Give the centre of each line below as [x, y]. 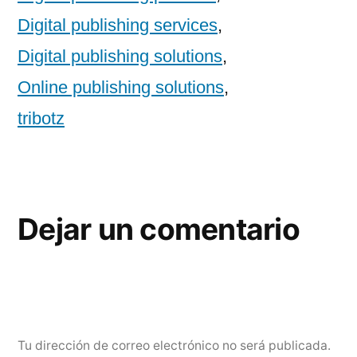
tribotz [41, 118]
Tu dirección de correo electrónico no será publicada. [174, 345]
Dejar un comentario [159, 229]
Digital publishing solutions [120, 56]
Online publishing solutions [121, 87]
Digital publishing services [118, 25]
